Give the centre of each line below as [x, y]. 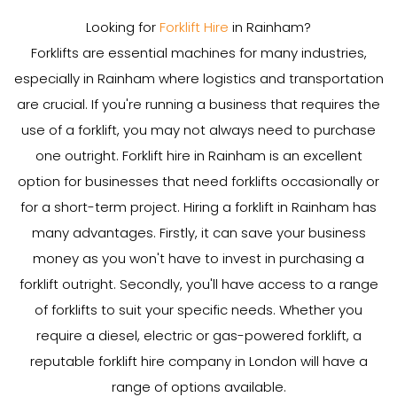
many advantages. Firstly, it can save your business [198, 233]
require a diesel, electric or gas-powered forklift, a [198, 335]
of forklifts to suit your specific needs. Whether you [198, 310]
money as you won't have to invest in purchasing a [198, 258]
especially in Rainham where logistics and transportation [198, 78]
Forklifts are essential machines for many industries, [198, 53]
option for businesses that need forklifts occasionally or [198, 181]
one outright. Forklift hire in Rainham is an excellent [198, 156]
